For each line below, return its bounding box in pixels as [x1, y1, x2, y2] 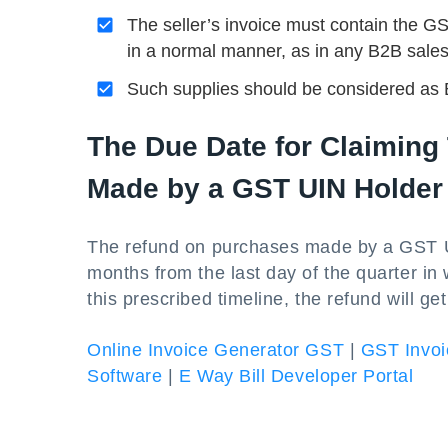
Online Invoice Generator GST [87, 340, 345, 360]
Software [87, 366, 163, 386]
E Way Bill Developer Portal [178, 366, 414, 386]
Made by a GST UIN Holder [87, 173, 443, 204]
